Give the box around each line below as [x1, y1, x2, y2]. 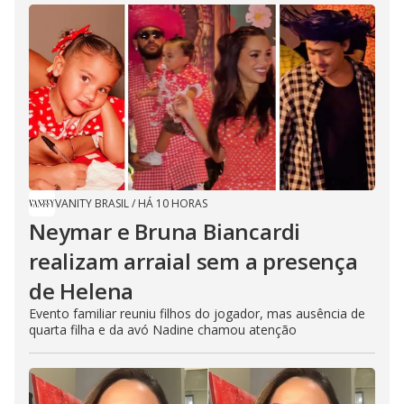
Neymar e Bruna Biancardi [29, 216, 301, 247]
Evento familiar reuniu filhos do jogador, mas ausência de [29, 305, 365, 323]
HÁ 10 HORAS [138, 196, 207, 212]
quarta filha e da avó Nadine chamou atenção [29, 321, 297, 339]
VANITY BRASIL [55, 196, 129, 212]
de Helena [29, 276, 134, 307]
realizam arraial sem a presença [29, 246, 358, 277]
